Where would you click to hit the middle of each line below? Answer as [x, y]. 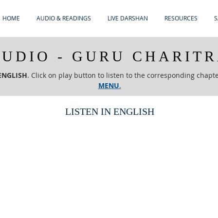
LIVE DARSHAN [128, 18]
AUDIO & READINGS [64, 18]
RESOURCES [181, 18]
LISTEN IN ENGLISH [109, 111]
